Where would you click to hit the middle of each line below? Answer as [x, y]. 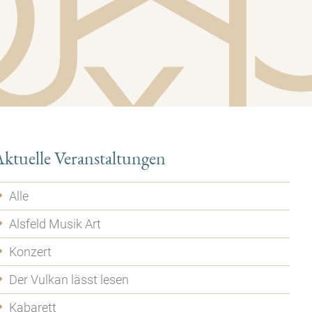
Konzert [31, 252]
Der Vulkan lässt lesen [69, 280]
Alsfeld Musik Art [55, 224]
